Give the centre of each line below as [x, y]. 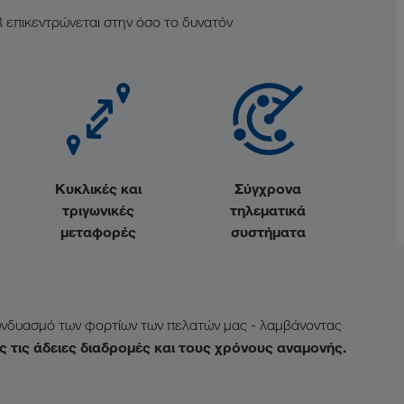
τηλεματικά [268, 210]
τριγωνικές [98, 210]
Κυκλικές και [98, 188]
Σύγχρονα [268, 188]
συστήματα [268, 232]
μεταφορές [98, 232]
